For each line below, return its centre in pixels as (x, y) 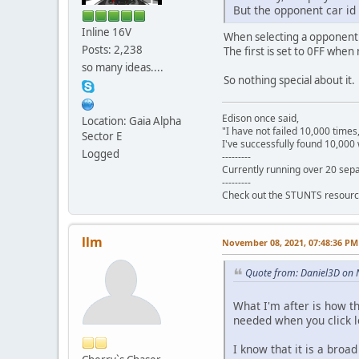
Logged (101, 154)
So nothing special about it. (289, 80)
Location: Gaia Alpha (131, 121)
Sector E (102, 137)
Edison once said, (260, 118)
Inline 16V (107, 32)
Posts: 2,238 (112, 50)
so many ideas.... (123, 68)
